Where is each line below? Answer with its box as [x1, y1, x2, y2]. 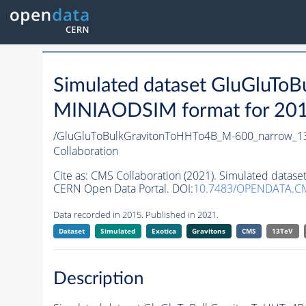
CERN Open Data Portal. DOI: [53, 181, 193, 197]
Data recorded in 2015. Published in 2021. [53, 208, 219, 221]
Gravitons [192, 226, 226, 236]
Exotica [151, 226, 176, 236]
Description [53, 269, 144, 288]
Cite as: [53, 168, 91, 184]
